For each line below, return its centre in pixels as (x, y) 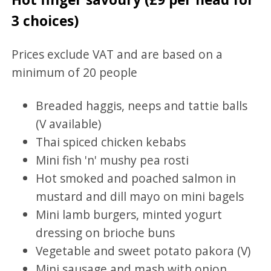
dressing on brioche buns (106, 232)
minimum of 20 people (75, 72)
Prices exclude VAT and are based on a (117, 54)
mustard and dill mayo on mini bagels (140, 196)
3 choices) (45, 21)
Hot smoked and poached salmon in (136, 178)
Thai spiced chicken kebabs (111, 142)
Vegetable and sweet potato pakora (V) (143, 250)
